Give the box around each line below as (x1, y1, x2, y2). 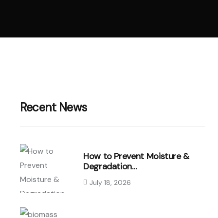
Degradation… (83, 160, 137, 172)
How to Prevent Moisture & (83, 150, 190, 162)
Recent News (20, 100, 87, 115)
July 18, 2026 (90, 178, 131, 187)
